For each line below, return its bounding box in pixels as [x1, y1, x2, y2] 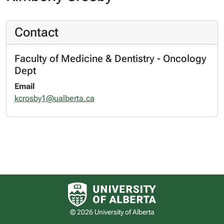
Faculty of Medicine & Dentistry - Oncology [14, 52, 206, 64]
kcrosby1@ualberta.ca [14, 93, 94, 103]
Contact [14, 24, 58, 39]
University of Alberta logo [111, 181, 200, 190]
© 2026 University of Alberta [69, 208, 154, 216]
